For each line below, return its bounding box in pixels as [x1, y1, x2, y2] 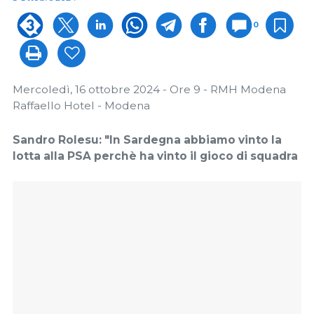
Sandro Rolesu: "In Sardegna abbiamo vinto [13, 132, 271, 146]
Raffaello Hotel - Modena [13, 99, 150, 113]
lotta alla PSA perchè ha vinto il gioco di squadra [13, 149, 298, 163]
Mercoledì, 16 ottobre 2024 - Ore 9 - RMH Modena [13, 83, 286, 97]
